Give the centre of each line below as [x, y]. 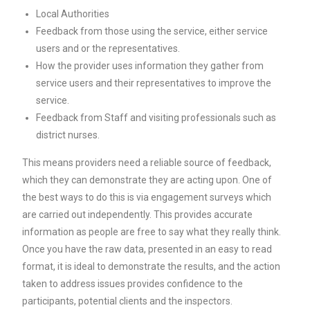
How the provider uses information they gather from [150, 66]
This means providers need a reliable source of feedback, [147, 163]
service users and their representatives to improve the [154, 83]
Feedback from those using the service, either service [152, 31]
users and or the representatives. [108, 48]
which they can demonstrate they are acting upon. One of [147, 180]
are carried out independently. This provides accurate [138, 215]
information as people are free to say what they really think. [152, 232]
